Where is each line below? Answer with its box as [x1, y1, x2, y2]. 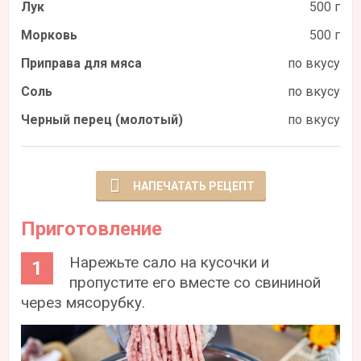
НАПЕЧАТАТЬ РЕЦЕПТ [132, 179, 255, 193]
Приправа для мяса [21, 55, 143, 71]
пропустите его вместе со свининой [69, 272, 322, 292]
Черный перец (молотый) [21, 111, 184, 127]
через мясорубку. [21, 293, 146, 312]
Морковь [21, 27, 78, 43]
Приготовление [21, 217, 163, 240]
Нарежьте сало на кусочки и [69, 252, 270, 272]
